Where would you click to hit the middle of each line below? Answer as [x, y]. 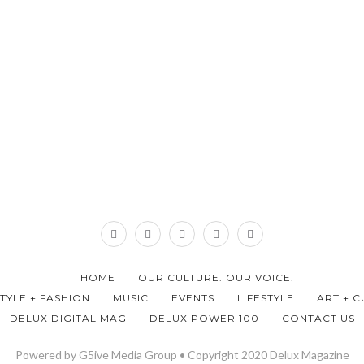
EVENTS [193, 297]
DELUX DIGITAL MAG [68, 318]
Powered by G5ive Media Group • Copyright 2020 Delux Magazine [182, 354]
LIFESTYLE [265, 297]
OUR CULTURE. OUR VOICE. [216, 277]
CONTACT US [318, 318]
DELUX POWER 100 [204, 318]
